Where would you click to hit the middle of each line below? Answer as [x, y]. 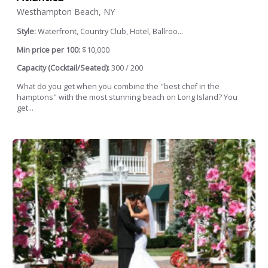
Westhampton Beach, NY [66, 12]
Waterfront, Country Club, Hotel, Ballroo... [110, 32]
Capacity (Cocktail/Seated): [63, 68]
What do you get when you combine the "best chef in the [118, 86]
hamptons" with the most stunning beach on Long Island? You [127, 97]
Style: [27, 32]
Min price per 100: [48, 50]
